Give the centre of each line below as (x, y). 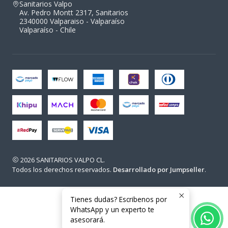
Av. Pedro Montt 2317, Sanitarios (74, 13)
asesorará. (88, 220)
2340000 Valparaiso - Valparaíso (72, 21)
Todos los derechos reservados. (63, 170)
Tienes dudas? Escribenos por (119, 199)
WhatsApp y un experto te (112, 209)
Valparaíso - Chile (48, 30)
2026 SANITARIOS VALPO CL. (62, 160)
